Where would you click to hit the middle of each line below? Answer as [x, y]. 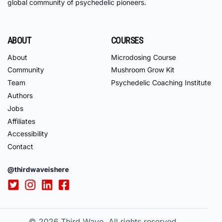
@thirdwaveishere [38, 169]
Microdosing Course [143, 57]
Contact [20, 147]
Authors [20, 96]
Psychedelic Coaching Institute [161, 83]
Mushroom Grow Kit [143, 70]
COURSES [127, 41]
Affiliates [21, 121]
